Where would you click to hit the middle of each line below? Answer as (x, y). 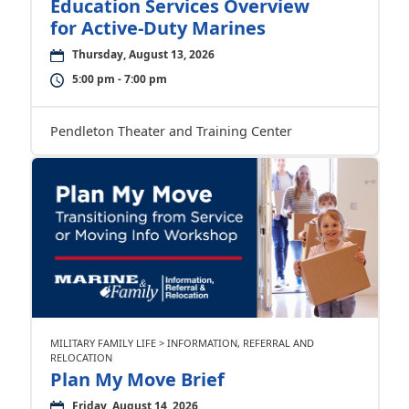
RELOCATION (81, 358)
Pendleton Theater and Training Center (171, 131)
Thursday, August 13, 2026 (143, 55)
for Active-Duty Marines (157, 28)
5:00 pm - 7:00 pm (119, 79)
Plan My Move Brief (137, 380)
